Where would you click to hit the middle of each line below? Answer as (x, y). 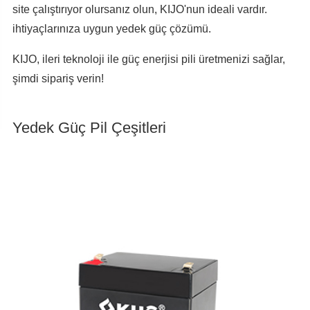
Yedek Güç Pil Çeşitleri (89, 128)
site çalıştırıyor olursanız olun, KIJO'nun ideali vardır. (139, 10)
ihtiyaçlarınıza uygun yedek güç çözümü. (111, 29)
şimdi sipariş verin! (58, 79)
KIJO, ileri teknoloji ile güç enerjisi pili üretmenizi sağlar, (148, 60)
